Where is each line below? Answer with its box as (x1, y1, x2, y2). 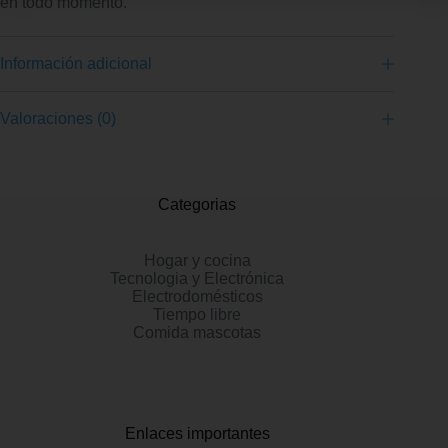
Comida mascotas (133, 324, 262, 341)
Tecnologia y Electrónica (110, 270, 285, 287)
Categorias (158, 196, 237, 213)
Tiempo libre (153, 306, 242, 323)
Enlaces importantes (124, 425, 270, 442)
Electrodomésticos (131, 288, 263, 305)
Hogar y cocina (143, 252, 251, 269)
